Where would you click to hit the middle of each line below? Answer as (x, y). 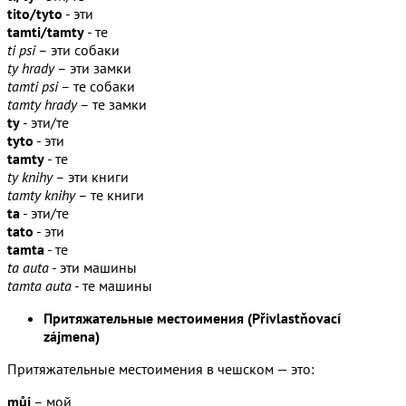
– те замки (112, 104)
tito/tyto (35, 13)
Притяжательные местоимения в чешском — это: (161, 368)
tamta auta (39, 285)
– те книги (110, 194)
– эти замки (93, 68)
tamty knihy (41, 194)
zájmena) (72, 336)
